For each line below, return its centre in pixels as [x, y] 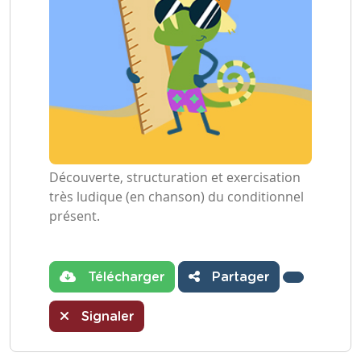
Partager [239, 277]
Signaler [106, 317]
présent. [75, 216]
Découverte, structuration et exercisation [175, 177]
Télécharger [124, 277]
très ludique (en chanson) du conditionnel [176, 197]
